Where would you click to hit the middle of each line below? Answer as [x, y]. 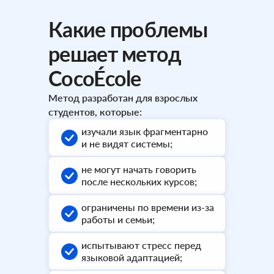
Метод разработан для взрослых [123, 98]
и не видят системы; [127, 143]
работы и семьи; [118, 219]
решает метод [115, 54]
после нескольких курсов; [139, 181]
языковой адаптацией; [132, 257]
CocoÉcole [95, 78]
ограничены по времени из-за [148, 207]
